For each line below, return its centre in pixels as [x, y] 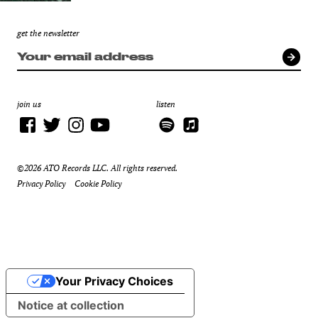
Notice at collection [71, 305]
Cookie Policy [98, 183]
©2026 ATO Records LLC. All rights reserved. [97, 168]
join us [29, 104]
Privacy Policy [41, 183]
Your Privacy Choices [114, 281]
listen [166, 104]
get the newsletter [48, 33]
